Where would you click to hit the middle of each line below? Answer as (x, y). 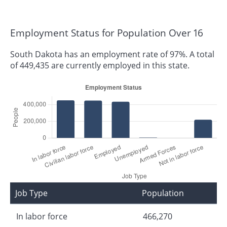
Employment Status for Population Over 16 (107, 33)
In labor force (42, 217)
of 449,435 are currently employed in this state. (100, 66)
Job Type (31, 193)
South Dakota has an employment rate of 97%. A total (112, 54)
